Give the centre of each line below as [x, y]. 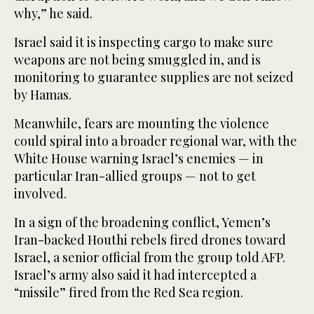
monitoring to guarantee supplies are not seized [154, 77]
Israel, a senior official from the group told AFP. [150, 258]
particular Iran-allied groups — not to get [135, 176]
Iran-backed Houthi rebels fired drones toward [150, 240]
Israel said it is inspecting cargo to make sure [144, 42]
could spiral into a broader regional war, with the [156, 141]
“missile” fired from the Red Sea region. [129, 293]
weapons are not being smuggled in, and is [137, 60]
